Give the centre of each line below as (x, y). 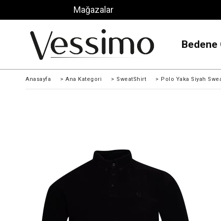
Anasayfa (38, 79)
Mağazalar (94, 10)
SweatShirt (131, 79)
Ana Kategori (84, 79)
